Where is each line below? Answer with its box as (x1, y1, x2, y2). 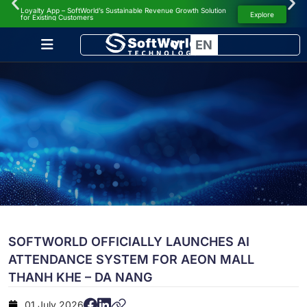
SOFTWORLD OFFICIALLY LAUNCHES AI (8, 234, 249, 249)
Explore (250, 10, 274, 19)
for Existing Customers (21, 13, 93, 21)
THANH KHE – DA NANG (8, 270, 152, 284)
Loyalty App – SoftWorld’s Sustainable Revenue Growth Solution (21, 6, 226, 14)
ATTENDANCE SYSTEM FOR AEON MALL (8, 252, 254, 267)
